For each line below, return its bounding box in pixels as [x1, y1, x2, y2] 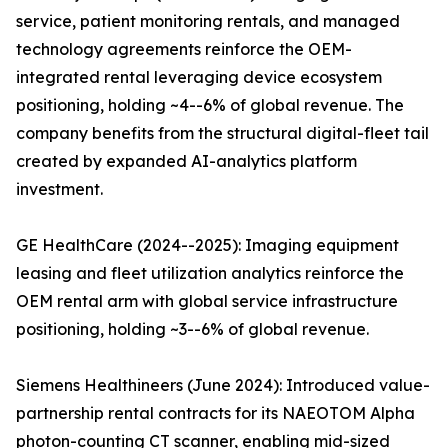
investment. [16, 179, 103, 200]
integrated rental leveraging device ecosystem [16, 67, 382, 88]
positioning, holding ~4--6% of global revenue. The [16, 95, 404, 116]
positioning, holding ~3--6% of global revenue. [16, 319, 369, 340]
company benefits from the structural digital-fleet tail [16, 123, 429, 144]
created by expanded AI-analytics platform [16, 151, 357, 172]
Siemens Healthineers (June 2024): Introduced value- [16, 375, 430, 396]
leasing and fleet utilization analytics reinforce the [16, 263, 404, 284]
